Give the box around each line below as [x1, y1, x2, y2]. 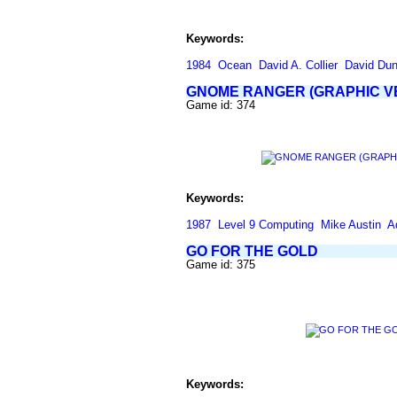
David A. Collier [259, 58, 338, 72]
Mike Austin [321, 218, 381, 231]
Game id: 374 [186, 98, 255, 112]
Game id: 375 [186, 258, 255, 271]
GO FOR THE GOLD [186, 244, 318, 259]
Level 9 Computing [218, 218, 314, 231]
